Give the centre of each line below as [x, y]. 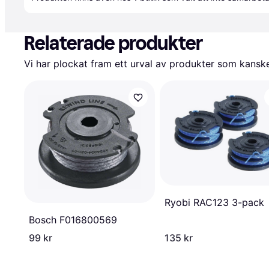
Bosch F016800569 [73, 220]
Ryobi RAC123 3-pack [214, 202]
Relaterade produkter [113, 43]
